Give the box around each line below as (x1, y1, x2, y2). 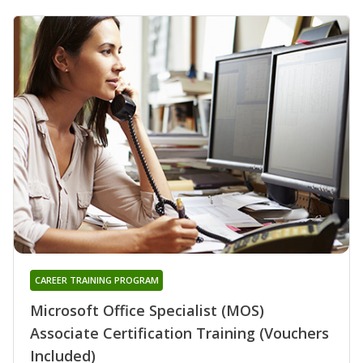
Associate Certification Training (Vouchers (30, 323, 329, 344)
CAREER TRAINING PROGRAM (34, 274, 159, 287)
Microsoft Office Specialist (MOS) (30, 301, 264, 321)
